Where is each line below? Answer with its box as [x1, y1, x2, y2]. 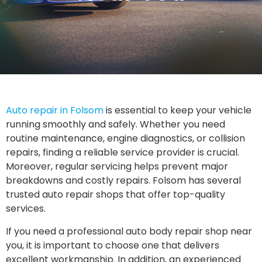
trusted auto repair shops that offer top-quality [6, 188, 225, 202]
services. [6, 202, 46, 216]
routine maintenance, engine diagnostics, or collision [6, 132, 245, 146]
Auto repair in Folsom [6, 104, 104, 118]
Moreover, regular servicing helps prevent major [6, 160, 228, 174]
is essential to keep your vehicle [104, 104, 251, 118]
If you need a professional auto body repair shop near [6, 224, 252, 238]
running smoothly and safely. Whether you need [6, 118, 225, 132]
